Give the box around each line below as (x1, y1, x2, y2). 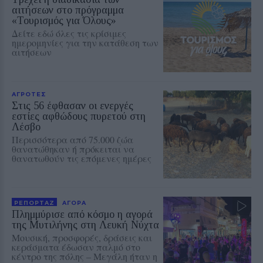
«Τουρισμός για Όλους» (12, 14, 116, 26)
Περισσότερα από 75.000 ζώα (12, 133, 133, 146)
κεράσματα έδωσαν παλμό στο (12, 240, 140, 253)
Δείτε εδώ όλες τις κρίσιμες (12, 26, 126, 39)
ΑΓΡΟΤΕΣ (12, 90, 46, 97)
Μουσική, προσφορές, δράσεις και (12, 231, 152, 244)
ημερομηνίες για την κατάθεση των (12, 36, 159, 49)
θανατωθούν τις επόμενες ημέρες (12, 151, 151, 164)
